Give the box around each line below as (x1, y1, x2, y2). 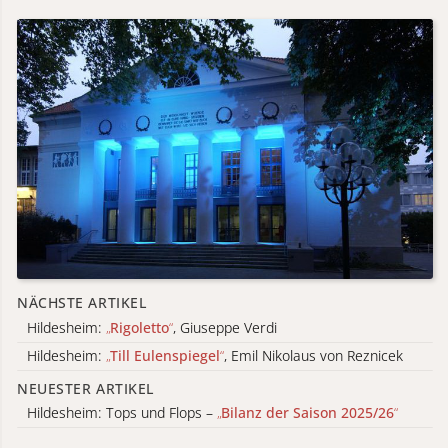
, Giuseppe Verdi (173, 318, 277, 338)
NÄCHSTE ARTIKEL (17, 293, 147, 313)
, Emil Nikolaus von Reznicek (224, 346, 403, 366)
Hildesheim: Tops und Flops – (27, 403, 217, 423)
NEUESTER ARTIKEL (17, 378, 154, 398)
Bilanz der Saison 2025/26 (221, 403, 394, 423)
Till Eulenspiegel (110, 346, 220, 366)
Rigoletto (110, 318, 169, 338)
